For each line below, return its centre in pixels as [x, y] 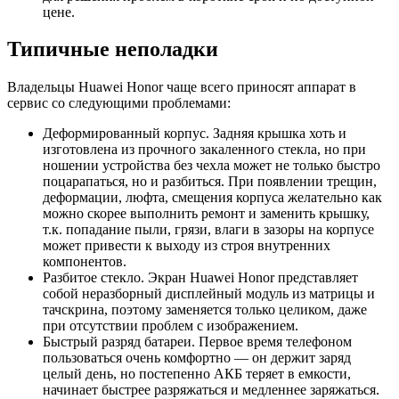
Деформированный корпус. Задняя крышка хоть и [195, 134]
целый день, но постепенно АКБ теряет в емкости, [197, 374]
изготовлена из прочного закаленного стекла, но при [204, 150]
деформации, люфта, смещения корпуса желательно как [212, 198]
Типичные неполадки [113, 49]
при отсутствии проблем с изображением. [171, 326]
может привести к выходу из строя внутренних [187, 246]
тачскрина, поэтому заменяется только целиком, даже [205, 310]
